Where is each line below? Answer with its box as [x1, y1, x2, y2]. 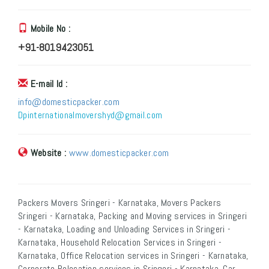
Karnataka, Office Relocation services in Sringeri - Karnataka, [18, 249, 249, 262]
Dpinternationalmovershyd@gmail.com [18, 109, 163, 122]
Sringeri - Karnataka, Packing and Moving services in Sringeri [18, 210, 247, 223]
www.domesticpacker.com [68, 147, 169, 160]
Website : [30, 147, 67, 160]
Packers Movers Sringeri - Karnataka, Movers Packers [18, 196, 222, 210]
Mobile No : [30, 22, 70, 35]
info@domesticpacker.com [18, 95, 119, 109]
